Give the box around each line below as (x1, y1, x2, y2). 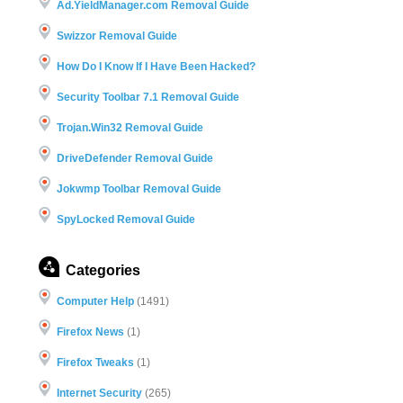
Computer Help (56, 294, 134, 308)
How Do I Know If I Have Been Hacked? (56, 59, 255, 73)
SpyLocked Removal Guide (56, 212, 195, 226)
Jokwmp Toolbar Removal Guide (56, 182, 221, 195)
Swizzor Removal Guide (56, 29, 177, 42)
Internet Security (56, 386, 142, 399)
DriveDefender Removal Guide (56, 151, 213, 165)
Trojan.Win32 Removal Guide (56, 121, 203, 134)
